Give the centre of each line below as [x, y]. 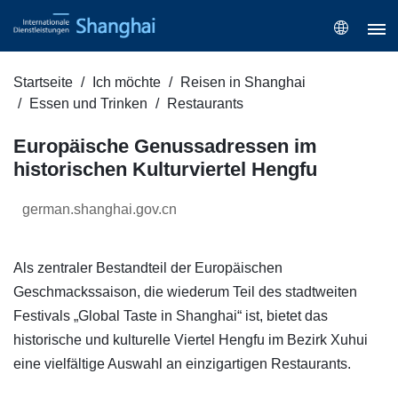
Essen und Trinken [88, 104]
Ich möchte [127, 83]
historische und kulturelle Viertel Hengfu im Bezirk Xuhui [191, 340]
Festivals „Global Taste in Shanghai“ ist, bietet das [171, 316]
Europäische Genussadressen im [165, 147]
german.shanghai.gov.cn [99, 210]
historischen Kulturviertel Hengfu [165, 170]
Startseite [43, 83]
